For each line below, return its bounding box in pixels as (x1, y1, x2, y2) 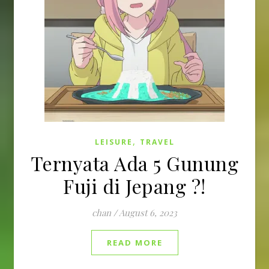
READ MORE (106, 237, 163, 248)
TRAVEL (139, 137, 175, 147)
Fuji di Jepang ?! (63, 173, 206, 199)
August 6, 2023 (119, 207, 177, 219)
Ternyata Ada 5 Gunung (30, 150, 239, 176)
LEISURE (94, 137, 133, 147)
